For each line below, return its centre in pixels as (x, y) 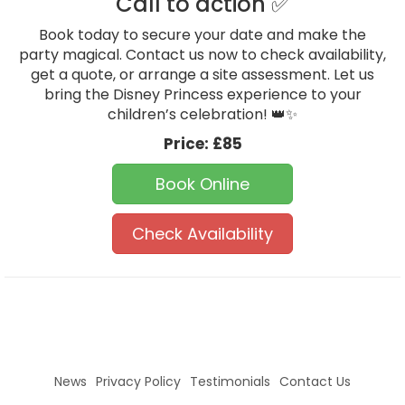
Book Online (202, 184)
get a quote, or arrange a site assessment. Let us (202, 74)
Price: (188, 143)
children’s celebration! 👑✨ (202, 114)
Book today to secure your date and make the (202, 34)
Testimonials (230, 381)
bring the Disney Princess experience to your (202, 94)
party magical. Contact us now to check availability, (202, 54)
